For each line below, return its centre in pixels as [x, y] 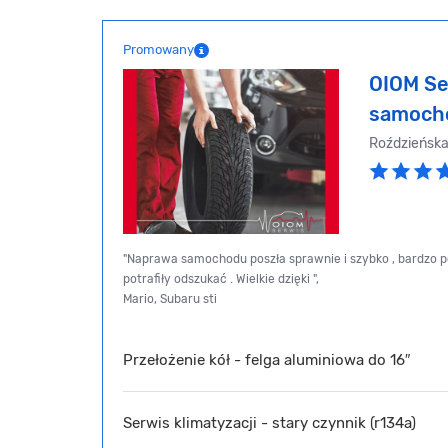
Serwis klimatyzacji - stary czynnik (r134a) [269, 422]
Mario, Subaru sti [170, 299]
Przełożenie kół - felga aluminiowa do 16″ [266, 359]
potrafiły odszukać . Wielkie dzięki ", [221, 279]
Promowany [158, 50]
